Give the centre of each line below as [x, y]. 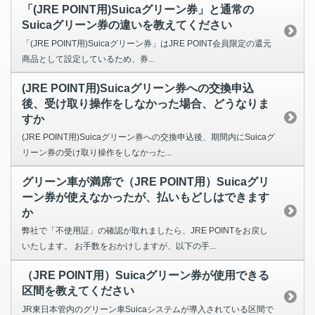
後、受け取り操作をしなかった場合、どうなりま [146, 103]
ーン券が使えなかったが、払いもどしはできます [146, 197]
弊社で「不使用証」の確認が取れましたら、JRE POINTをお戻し [145, 231]
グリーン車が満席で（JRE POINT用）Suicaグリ [146, 181]
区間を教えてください [78, 291]
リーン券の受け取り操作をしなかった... [97, 153]
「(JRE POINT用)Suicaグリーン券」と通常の [138, 10]
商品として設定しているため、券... [88, 59]
